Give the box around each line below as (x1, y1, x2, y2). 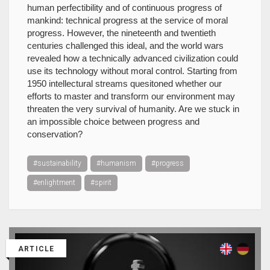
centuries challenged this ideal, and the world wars (27, 40, 224, 51)
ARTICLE (18, 245, 55, 253)
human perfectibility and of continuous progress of (27, 2, 222, 13)
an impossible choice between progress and (27, 116, 199, 127)
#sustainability (33, 159, 81, 168)
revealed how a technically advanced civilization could (27, 53, 238, 63)
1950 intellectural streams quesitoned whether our (27, 78, 222, 89)
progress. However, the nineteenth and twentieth (27, 28, 216, 38)
